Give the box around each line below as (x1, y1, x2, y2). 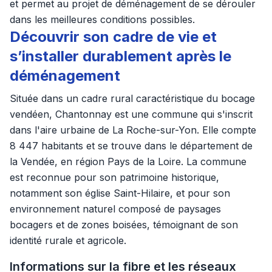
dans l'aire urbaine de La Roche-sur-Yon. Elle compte (10, 124, 256, 136)
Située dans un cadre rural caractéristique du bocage (10, 92, 255, 104)
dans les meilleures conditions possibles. (10, 13, 195, 25)
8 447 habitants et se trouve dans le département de (10, 140, 253, 152)
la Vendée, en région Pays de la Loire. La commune (10, 155, 246, 168)
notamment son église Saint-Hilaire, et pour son (10, 187, 230, 199)
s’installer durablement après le (10, 47, 231, 65)
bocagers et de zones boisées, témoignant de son (10, 219, 238, 231)
